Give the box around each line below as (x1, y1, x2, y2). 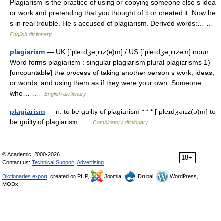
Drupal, (136, 173, 156, 179)
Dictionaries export (2, 173, 47, 179)
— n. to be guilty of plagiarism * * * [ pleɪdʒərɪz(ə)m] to (45, 108, 216, 115)
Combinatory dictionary (93, 119, 148, 125)
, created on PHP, (47, 173, 91, 179)
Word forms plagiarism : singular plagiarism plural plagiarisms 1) (10, 58, 210, 66)
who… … (10, 89, 44, 97)
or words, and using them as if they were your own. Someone (10, 79, 201, 87)
